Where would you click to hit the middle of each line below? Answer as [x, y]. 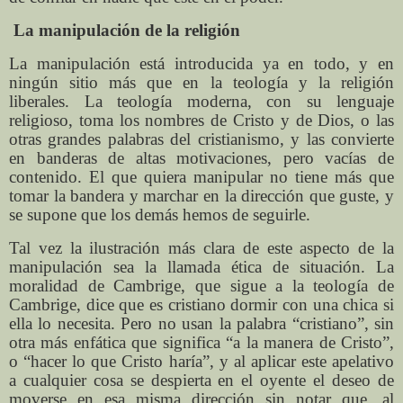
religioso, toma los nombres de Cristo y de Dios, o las [201, 121]
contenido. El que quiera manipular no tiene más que [201, 177]
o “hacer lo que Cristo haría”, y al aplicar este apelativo [201, 361]
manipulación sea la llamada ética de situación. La [201, 266]
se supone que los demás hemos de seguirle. [160, 215]
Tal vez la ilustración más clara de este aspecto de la [201, 247]
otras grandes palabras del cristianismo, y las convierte [201, 139]
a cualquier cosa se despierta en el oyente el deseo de [201, 380]
